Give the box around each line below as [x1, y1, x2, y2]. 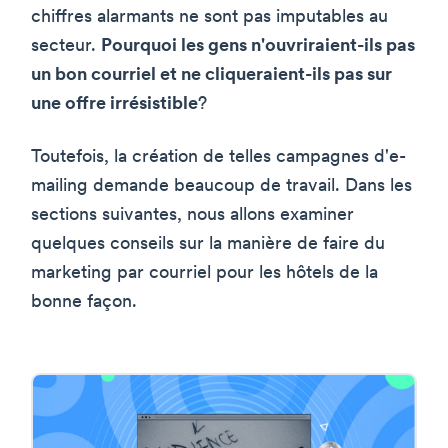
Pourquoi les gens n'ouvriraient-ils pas [101, 37, 415, 57]
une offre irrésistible [31, 95, 198, 115]
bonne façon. [31, 293, 137, 313]
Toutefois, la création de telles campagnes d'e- [31, 148, 406, 168]
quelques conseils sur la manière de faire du [31, 235, 385, 255]
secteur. [31, 37, 101, 57]
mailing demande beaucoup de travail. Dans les [31, 177, 412, 197]
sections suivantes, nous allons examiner [31, 206, 354, 226]
